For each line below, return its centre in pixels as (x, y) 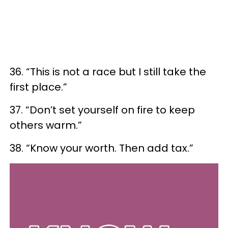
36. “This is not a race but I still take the (108, 72)
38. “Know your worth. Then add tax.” (102, 148)
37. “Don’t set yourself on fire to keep (102, 110)
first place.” (38, 87)
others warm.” (46, 125)
